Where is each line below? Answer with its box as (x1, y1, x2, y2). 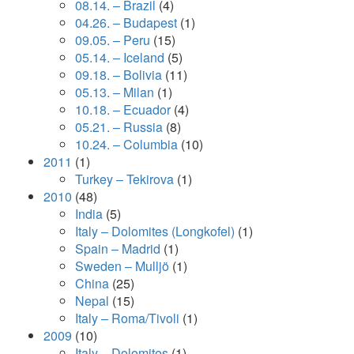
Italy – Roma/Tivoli (75, 309, 179, 327)
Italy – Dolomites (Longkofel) (75, 222, 235, 240)
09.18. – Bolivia (75, 66, 162, 84)
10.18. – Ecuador (75, 100, 171, 119)
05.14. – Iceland (75, 48, 164, 66)
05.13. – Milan (75, 83, 154, 101)
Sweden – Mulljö (75, 257, 169, 275)
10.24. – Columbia (75, 135, 178, 153)
